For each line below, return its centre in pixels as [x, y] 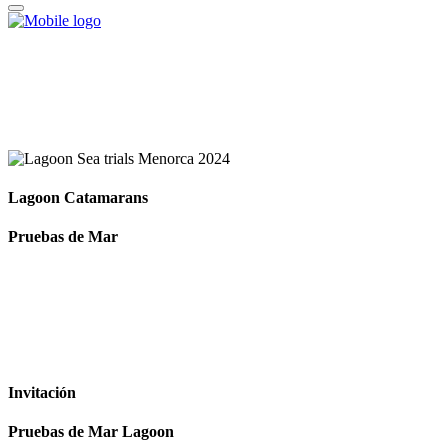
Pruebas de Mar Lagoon [91, 432]
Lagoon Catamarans [78, 197]
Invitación [42, 393]
